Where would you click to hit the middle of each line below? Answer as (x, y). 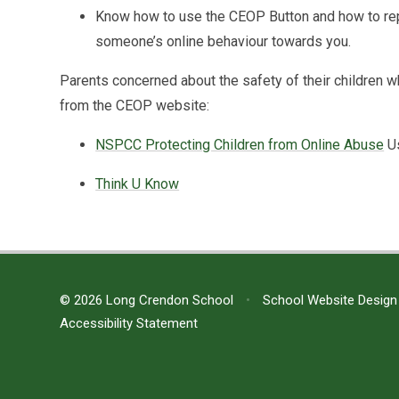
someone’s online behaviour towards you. (225, 41)
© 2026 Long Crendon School (149, 300)
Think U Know (138, 183)
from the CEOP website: (135, 105)
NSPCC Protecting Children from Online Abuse (240, 144)
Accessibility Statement (129, 323)
